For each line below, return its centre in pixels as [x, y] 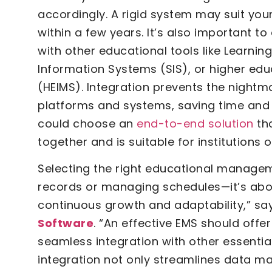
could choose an [86, 123]
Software [66, 223]
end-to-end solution [195, 123]
